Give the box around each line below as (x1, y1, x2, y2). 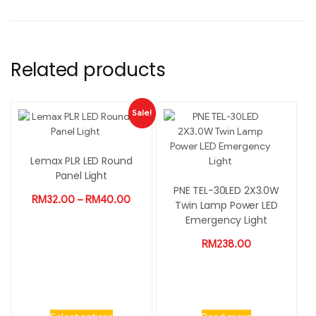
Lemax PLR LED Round (30, 153, 133, 168)
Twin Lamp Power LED (175, 197, 278, 212)
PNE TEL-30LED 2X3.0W (173, 183, 280, 197)
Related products (11, 56, 166, 83)
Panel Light (55, 168, 108, 183)
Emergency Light (186, 212, 267, 227)
